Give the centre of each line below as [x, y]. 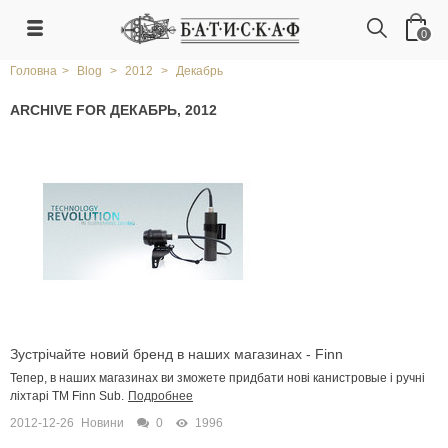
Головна [33, 71]
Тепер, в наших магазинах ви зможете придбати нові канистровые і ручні [217, 377]
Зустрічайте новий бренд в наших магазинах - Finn [176, 354]
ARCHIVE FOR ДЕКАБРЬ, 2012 [113, 110]
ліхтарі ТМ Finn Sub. [67, 395]
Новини [102, 422]
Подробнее [160, 395]
